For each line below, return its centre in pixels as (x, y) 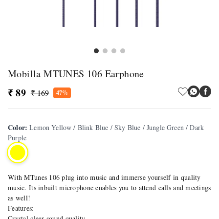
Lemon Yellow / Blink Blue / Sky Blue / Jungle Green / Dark (117, 127)
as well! (19, 198)
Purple (17, 138)
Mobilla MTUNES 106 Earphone (76, 74)
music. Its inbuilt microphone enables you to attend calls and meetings (109, 187)
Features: (21, 208)
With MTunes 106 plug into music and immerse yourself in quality (104, 177)
